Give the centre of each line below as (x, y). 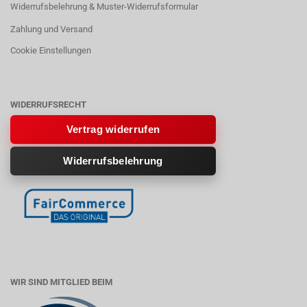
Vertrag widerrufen (113, 129)
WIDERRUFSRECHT (48, 105)
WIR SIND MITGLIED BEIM (61, 282)
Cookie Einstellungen (51, 50)
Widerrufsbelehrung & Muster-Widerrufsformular (104, 7)
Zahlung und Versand (51, 29)
